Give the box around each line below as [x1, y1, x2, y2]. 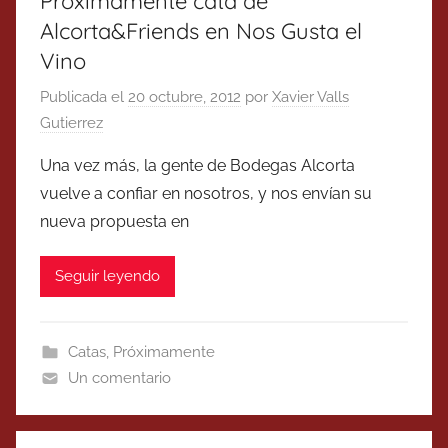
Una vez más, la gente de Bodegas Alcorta [40, 155, 355, 175]
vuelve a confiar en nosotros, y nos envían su [40, 183, 372, 203]
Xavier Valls [272, 87, 349, 106]
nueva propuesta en [40, 211, 189, 231]
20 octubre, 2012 [128, 87, 241, 106]
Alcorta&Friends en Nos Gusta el [40, 17, 362, 46]
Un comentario [67, 368, 171, 387]
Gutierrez [40, 113, 103, 132]
